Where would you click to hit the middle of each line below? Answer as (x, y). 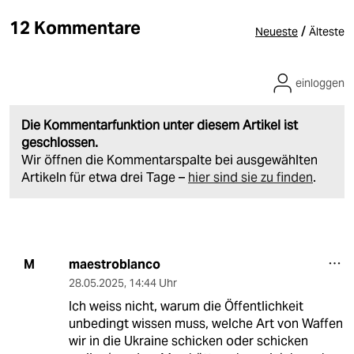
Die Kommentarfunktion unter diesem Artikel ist (160, 125)
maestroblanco (114, 264)
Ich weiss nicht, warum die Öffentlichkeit (186, 306)
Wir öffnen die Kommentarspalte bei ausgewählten (169, 160)
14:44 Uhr (153, 282)
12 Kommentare (75, 27)
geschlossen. (60, 142)
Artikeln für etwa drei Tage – (105, 177)
